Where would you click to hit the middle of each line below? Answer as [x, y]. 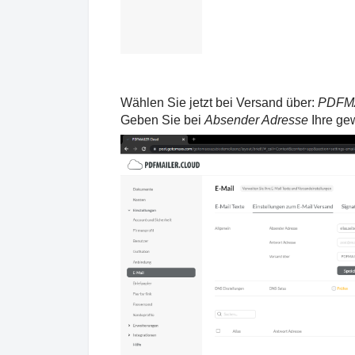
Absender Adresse [258, 120]
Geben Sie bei [162, 120]
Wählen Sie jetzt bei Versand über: [219, 102]
